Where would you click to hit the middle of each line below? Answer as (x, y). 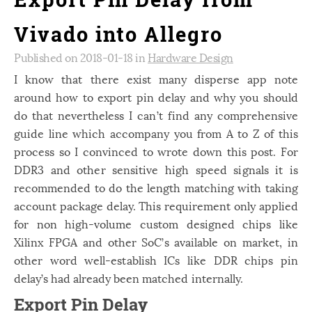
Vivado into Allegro (118, 34)
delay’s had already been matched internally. (128, 278)
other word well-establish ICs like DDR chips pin (156, 260)
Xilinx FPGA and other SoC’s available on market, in (156, 242)
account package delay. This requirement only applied (156, 205)
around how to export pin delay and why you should (156, 97)
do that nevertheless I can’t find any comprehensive (156, 115)
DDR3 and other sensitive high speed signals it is (156, 169)
